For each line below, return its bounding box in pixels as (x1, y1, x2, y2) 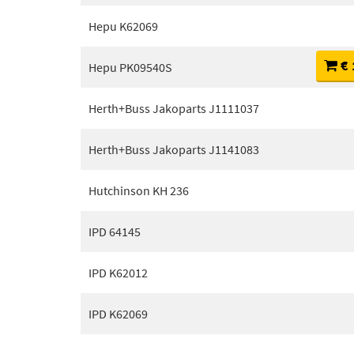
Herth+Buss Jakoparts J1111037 (88, 100, 259, 116)
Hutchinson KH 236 (88, 183, 189, 198)
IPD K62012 (88, 265, 148, 281)
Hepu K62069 (88, 18, 158, 34)
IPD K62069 (88, 306, 148, 322)
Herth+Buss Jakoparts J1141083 (88, 141, 259, 157)
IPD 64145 (88, 224, 141, 239)
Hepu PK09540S (88, 59, 172, 75)
